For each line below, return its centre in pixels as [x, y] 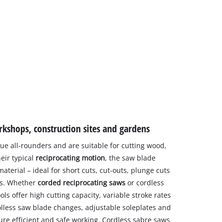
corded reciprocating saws [82, 183]
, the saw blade [130, 158]
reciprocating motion [70, 158]
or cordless [145, 183]
